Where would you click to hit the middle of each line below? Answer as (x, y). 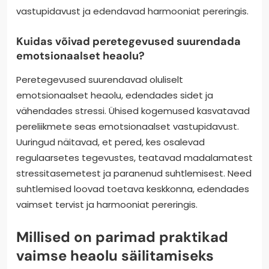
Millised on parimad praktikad (122, 237)
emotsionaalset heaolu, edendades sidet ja (115, 95)
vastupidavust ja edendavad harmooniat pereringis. (132, 11)
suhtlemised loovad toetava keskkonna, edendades (133, 189)
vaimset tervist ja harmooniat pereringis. (107, 204)
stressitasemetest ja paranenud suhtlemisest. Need (134, 173)
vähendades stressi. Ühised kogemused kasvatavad (133, 110)
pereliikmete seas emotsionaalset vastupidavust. (128, 126)
